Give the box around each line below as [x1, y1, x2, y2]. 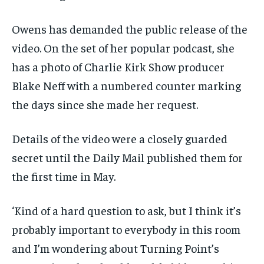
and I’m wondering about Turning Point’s [12, 240, 219, 256]
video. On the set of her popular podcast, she [12, 40, 235, 55]
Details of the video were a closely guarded [12, 131, 227, 146]
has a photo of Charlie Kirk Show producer [12, 59, 225, 74]
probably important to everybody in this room [12, 222, 240, 237]
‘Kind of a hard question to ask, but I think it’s [12, 203, 241, 218]
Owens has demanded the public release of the [12, 21, 247, 37]
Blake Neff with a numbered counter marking [12, 78, 241, 93]
